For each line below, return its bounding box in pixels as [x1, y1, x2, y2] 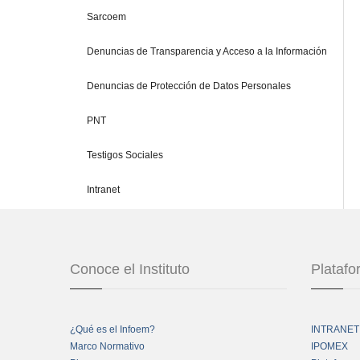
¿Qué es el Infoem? [70, 324, 155, 336]
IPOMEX [311, 341, 348, 353]
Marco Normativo [70, 341, 145, 353]
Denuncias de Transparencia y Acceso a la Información [87, 46, 327, 58]
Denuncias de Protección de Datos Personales [87, 80, 291, 92]
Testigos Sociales [87, 149, 163, 162]
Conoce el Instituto [70, 261, 190, 278]
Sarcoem [87, 11, 126, 23]
